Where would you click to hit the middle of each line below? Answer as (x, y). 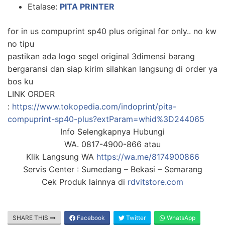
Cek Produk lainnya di (85, 182)
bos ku (20, 81)
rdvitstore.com (155, 182)
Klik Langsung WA (61, 156)
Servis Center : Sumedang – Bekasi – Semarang (113, 169)
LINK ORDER (31, 94)
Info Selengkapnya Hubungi (113, 131)
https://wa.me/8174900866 (148, 156)
